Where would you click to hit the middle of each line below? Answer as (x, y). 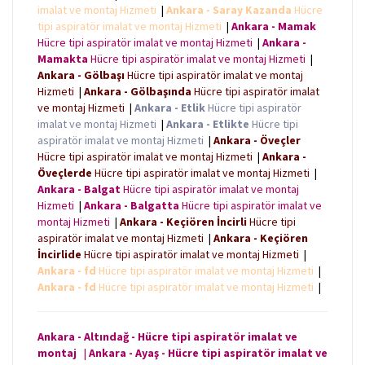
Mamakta (63, 59)
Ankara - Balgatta (132, 206)
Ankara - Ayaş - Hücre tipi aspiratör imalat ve (208, 353)
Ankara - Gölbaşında (138, 92)
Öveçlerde (65, 173)
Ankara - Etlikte (208, 124)
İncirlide (59, 255)
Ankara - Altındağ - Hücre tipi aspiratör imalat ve (167, 337)
